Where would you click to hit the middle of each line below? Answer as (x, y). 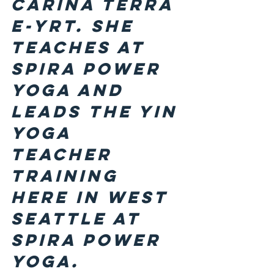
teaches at (81, 47)
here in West (93, 197)
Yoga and (71, 90)
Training (68, 176)
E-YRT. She (76, 26)
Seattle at (79, 219)
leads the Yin (98, 112)
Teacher (65, 154)
